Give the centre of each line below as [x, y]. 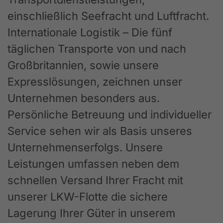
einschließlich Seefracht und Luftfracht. [108, 16]
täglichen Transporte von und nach [97, 49]
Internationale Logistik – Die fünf [90, 32]
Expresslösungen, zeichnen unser [95, 81]
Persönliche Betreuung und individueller [110, 114]
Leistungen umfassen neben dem [93, 164]
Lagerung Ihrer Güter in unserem [91, 213]
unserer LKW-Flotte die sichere [88, 196]
